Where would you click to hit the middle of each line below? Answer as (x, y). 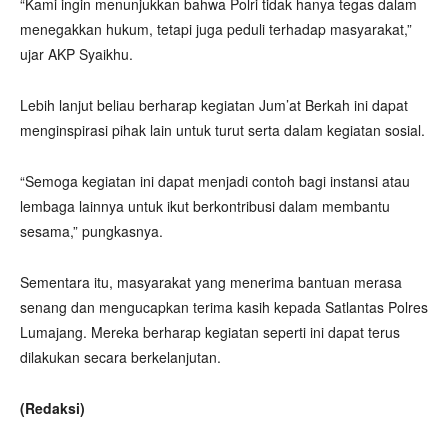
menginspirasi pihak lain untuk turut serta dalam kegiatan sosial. (222, 130)
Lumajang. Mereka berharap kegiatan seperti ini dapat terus (210, 332)
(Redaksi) (52, 408)
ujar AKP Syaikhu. (76, 54)
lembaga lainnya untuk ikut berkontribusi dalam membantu (205, 206)
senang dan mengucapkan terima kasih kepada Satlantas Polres (224, 307)
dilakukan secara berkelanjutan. (120, 357)
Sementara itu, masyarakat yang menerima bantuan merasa (211, 282)
